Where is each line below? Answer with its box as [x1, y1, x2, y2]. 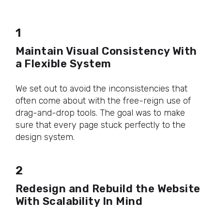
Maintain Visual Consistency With [15, 45, 197, 58]
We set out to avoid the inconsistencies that [15, 83, 187, 94]
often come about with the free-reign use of [15, 95, 191, 106]
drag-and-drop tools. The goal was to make [15, 107, 185, 118]
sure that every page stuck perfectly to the [15, 119, 186, 130]
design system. [15, 131, 75, 142]
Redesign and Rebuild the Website [15, 182, 201, 195]
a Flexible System [15, 57, 111, 71]
